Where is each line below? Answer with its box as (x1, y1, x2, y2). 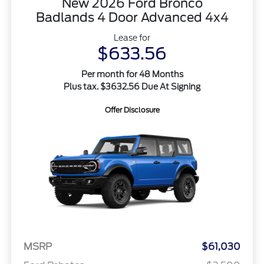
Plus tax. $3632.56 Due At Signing (64, 81, 200, 91)
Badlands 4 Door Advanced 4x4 (35, 9, 229, 25)
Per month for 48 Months (81, 69, 183, 79)
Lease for (114, 32, 150, 42)
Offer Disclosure (104, 105, 160, 114)
